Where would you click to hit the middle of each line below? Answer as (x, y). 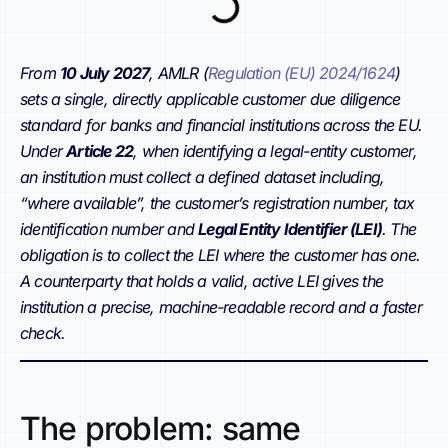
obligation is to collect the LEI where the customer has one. (220, 255)
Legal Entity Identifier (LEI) (290, 229)
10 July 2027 (105, 73)
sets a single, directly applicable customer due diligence (210, 99)
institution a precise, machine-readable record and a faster (221, 307)
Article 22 (100, 151)
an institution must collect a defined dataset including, (202, 177)
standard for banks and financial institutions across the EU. (221, 125)
